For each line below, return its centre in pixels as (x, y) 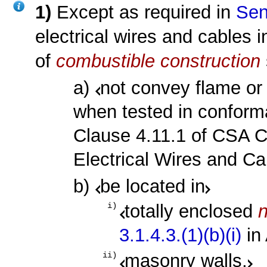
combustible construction (159, 61)
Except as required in (147, 13)
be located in (153, 187)
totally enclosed (191, 212)
